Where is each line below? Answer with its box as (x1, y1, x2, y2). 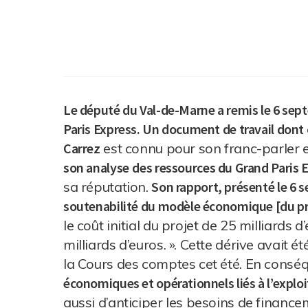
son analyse (63, 159, 129, 176)
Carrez (63, 140, 100, 157)
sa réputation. (63, 178, 152, 195)
